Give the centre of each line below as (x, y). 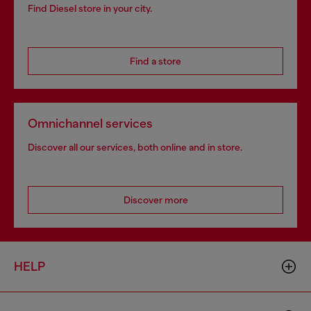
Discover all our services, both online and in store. (135, 147)
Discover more (155, 200)
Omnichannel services (90, 123)
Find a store (155, 61)
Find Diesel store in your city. (90, 8)
